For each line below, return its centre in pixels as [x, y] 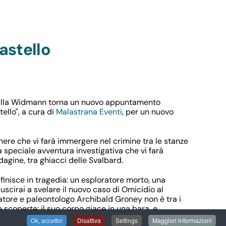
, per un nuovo [148, 112]
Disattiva [89, 220]
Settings [127, 220]
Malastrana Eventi [89, 112]
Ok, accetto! [47, 220]
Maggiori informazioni [182, 220]
